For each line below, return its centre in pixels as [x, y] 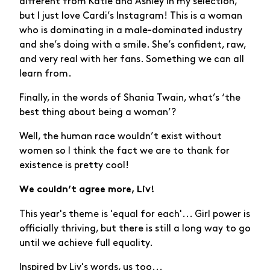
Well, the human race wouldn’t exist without [121, 136]
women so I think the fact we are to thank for [124, 151]
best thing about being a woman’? [98, 112]
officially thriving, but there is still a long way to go [135, 228]
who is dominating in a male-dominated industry [131, 30]
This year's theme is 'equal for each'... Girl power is [135, 214]
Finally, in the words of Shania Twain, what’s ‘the [130, 98]
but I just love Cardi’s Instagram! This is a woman [131, 16]
